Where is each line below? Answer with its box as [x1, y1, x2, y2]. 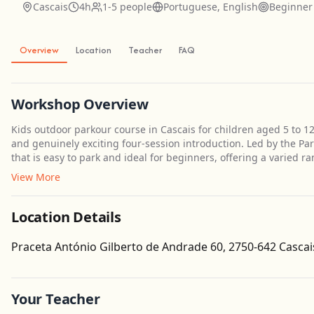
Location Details [11, 207, 121, 226]
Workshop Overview [11, 95, 149, 114]
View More [11, 170, 60, 184]
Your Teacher [11, 289, 100, 308]
